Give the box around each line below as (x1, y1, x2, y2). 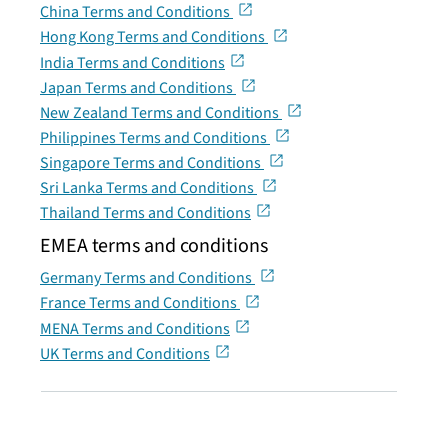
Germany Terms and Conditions (40, 267, 255, 290)
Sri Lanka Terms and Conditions (40, 177, 257, 200)
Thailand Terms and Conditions (40, 202, 251, 225)
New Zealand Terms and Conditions (40, 101, 282, 124)
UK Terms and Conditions (40, 342, 210, 365)
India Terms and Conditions (40, 51, 225, 74)
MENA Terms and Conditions (40, 317, 230, 340)
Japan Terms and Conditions (40, 76, 236, 99)
